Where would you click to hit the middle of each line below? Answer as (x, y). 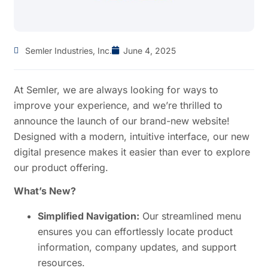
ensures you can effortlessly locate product (135, 231)
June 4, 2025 (150, 50)
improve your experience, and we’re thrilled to (118, 105)
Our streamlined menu (191, 216)
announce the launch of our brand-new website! (122, 121)
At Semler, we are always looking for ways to (116, 89)
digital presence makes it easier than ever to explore (132, 152)
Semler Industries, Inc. (69, 50)
